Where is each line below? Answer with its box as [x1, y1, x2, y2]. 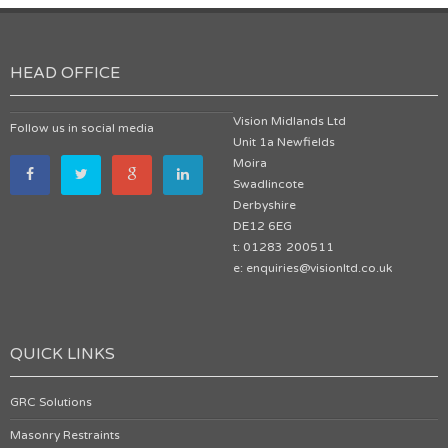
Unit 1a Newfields [232, 135, 335, 150]
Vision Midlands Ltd [232, 114, 346, 129]
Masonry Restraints [10, 428, 120, 443]
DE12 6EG [232, 219, 292, 234]
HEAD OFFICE [10, 63, 120, 84]
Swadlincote [232, 177, 304, 192]
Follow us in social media [10, 121, 154, 136]
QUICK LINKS [10, 344, 115, 365]
